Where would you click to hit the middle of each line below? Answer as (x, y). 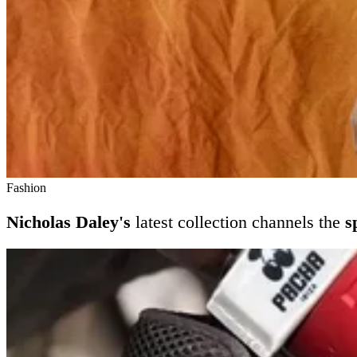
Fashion (26, 188)
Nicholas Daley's (69, 222)
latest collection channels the (238, 222)
